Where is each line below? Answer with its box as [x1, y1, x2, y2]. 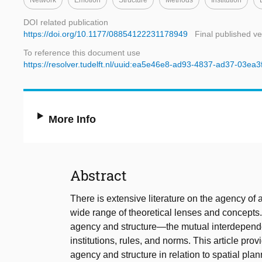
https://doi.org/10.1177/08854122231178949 [23, 29, 188, 39]
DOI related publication [23, 18, 108, 27]
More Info [49, 113, 96, 126]
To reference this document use [23, 48, 140, 58]
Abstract [70, 166, 127, 185]
